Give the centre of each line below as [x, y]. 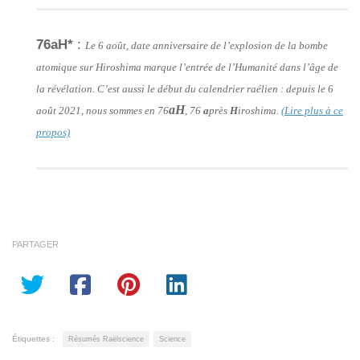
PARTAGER [35, 245]
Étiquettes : [33, 339]
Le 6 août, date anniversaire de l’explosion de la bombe [207, 46]
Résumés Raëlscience [106, 340]
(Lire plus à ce [312, 111]
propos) [53, 133]
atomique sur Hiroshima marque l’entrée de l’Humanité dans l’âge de [187, 67]
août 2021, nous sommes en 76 [102, 111]
